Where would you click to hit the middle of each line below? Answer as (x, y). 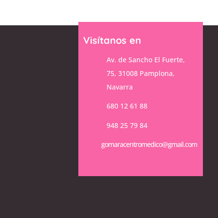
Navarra (119, 87)
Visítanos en (112, 40)
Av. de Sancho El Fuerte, (145, 60)
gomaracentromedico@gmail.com (149, 144)
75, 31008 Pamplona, (140, 73)
